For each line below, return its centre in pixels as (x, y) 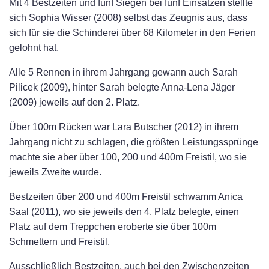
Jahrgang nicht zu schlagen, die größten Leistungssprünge (134, 142)
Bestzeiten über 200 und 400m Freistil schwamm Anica (126, 197)
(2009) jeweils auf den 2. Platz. (74, 103)
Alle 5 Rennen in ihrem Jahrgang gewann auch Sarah (123, 73)
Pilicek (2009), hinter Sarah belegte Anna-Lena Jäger (122, 88)
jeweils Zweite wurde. (55, 172)
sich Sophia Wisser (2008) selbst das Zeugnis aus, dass (128, 18)
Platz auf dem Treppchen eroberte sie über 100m (113, 227)
